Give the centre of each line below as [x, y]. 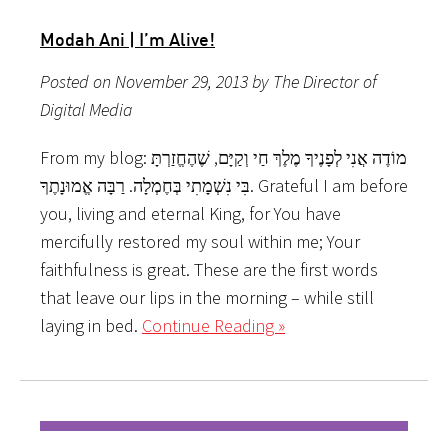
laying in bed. [91, 325]
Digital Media [86, 109]
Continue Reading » [213, 325]
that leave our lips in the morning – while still [207, 297]
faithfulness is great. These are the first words [209, 269]
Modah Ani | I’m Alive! [127, 38]
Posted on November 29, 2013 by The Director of [208, 81]
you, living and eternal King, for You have [190, 213]
